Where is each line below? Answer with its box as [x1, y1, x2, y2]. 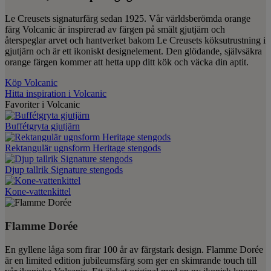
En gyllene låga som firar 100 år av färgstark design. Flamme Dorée [5, 244, 263, 255]
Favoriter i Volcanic [5, 99, 80, 110]
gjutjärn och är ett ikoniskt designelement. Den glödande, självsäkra [5, 46, 262, 57]
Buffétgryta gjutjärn [5, 121, 80, 132]
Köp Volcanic [5, 77, 57, 88]
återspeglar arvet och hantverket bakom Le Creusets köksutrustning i [5, 35, 266, 46]
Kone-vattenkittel [5, 186, 71, 197]
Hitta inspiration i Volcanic [5, 88, 106, 99]
